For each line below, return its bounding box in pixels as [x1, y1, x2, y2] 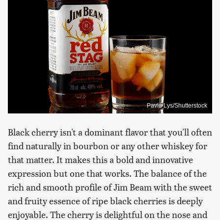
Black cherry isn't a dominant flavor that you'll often [8, 126, 212, 138]
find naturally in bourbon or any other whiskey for [8, 139, 207, 152]
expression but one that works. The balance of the [8, 167, 207, 180]
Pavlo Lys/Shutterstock [147, 102, 207, 110]
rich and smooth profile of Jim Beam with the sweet [8, 181, 212, 193]
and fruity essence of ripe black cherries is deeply [8, 194, 203, 207]
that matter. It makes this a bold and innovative [8, 153, 193, 166]
